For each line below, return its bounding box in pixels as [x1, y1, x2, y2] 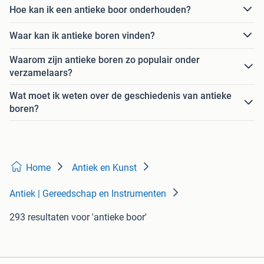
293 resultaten [9, 212, 69, 223]
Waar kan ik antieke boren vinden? [9, 29, 155, 41]
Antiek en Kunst [72, 162, 137, 174]
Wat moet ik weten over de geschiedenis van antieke [9, 90, 232, 102]
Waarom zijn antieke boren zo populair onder [9, 54, 200, 66]
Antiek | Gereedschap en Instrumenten [9, 188, 166, 200]
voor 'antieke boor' [71, 212, 147, 223]
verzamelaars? [9, 67, 72, 79]
